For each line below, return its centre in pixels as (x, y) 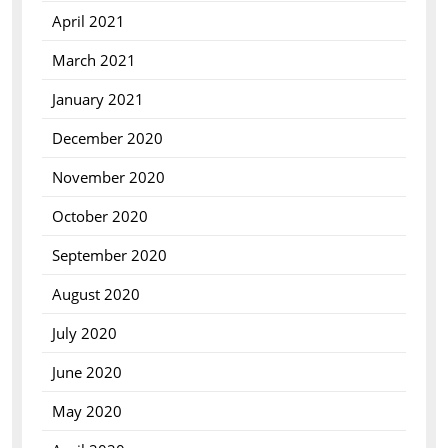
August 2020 (95, 294)
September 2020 (109, 255)
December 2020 (107, 138)
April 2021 (88, 21)
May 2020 (86, 411)
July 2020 (84, 333)
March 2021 (93, 60)
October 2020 (99, 216)
